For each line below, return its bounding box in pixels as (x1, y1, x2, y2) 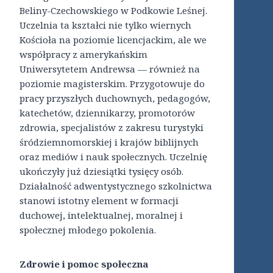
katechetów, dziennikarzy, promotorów (19, 107, 195, 119)
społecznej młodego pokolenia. (19, 224, 156, 236)
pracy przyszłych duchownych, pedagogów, (19, 92, 210, 105)
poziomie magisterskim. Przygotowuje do (19, 77, 205, 90)
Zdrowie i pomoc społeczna (19, 258, 148, 271)
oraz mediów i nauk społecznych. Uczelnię (19, 151, 207, 163)
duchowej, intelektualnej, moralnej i (19, 209, 183, 222)
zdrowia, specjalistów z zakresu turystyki (19, 121, 204, 134)
